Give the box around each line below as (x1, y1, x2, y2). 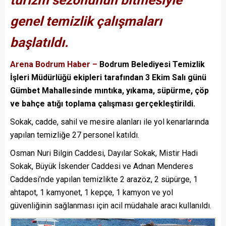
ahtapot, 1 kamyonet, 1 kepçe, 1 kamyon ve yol (10, 188, 173, 198)
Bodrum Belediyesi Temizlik (97, 60, 205, 70)
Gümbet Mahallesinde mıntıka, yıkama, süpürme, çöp (10, 86, 209, 96)
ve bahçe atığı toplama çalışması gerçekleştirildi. (10, 99, 195, 109)
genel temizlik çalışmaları (10, 14, 162, 29)
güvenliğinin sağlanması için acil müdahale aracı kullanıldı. (10, 201, 211, 211)
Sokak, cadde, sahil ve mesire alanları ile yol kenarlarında (10, 117, 209, 127)
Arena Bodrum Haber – (10, 60, 97, 70)
